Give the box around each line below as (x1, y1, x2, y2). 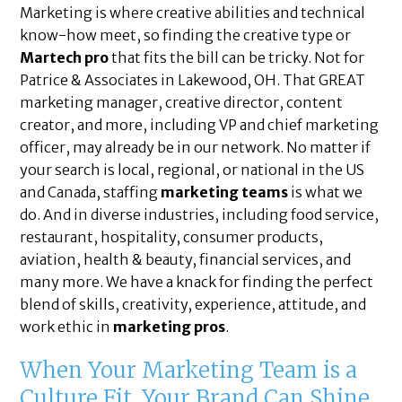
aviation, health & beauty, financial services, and (20, 250, 352, 269)
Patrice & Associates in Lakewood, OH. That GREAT (20, 71, 366, 90)
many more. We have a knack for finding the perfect (20, 273, 374, 292)
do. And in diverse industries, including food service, (20, 205, 380, 224)
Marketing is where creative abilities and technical (20, 4, 366, 22)
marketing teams (161, 183, 289, 202)
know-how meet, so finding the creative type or (20, 26, 352, 45)
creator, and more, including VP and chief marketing (20, 116, 380, 135)
